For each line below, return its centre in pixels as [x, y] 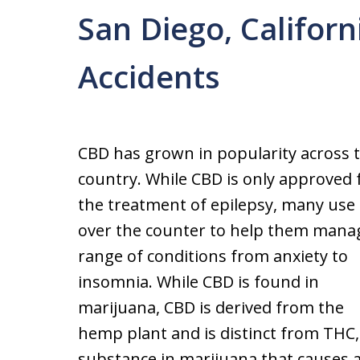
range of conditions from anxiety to [213, 256]
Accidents [149, 76]
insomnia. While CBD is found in [198, 282]
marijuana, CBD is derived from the [211, 307]
